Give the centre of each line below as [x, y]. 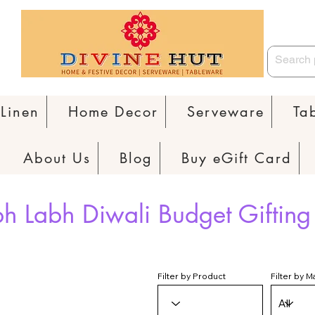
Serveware [226, 112]
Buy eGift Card [236, 159]
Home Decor [113, 112]
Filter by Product [192, 276]
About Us [57, 159]
